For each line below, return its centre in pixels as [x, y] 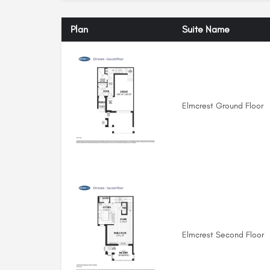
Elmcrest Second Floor [223, 235]
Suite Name [206, 30]
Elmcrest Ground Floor [223, 106]
